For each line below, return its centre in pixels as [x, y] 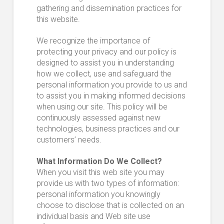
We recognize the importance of [93, 41]
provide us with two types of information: [107, 183]
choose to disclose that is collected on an [110, 205]
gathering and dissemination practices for [109, 8]
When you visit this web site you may [100, 172]
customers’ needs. [69, 140]
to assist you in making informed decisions [111, 96]
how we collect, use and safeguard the [104, 74]
